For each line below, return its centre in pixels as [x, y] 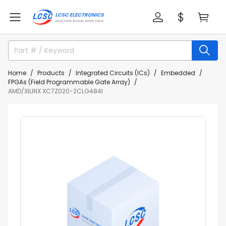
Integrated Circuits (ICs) [113, 73]
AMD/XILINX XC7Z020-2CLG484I [55, 91]
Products [51, 73]
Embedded [178, 73]
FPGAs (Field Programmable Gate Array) [69, 82]
